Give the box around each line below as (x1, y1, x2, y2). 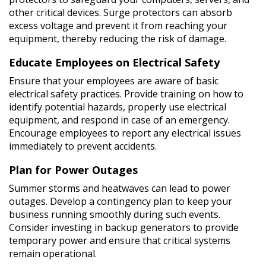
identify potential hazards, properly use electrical (9, 100, 226, 113)
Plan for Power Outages (9, 162, 138, 177)
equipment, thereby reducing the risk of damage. (9, 31, 226, 45)
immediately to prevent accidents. (9, 139, 157, 153)
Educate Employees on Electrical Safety (9, 55, 220, 69)
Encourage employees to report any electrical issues (9, 126, 241, 140)
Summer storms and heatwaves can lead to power (9, 181, 230, 195)
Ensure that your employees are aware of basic (9, 74, 218, 87)
